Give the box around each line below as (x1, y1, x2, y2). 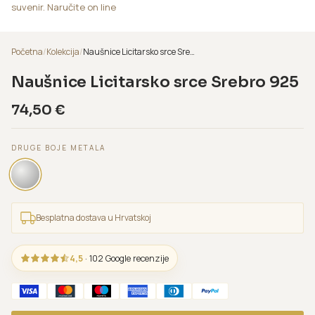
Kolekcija (46, 46, 79, 58)
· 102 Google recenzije (83, 252, 169, 264)
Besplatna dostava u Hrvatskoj (36, 212, 151, 224)
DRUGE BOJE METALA (11, 143, 105, 153)
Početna (11, 46, 43, 58)
